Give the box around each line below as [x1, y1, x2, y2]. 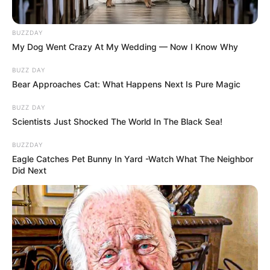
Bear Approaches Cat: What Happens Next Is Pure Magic [12, 79, 240, 90]
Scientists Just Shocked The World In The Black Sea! [12, 116, 222, 127]
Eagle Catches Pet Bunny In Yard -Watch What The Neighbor [12, 154, 253, 165]
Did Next [12, 165, 46, 176]
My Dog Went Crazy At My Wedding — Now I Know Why [12, 42, 238, 52]
